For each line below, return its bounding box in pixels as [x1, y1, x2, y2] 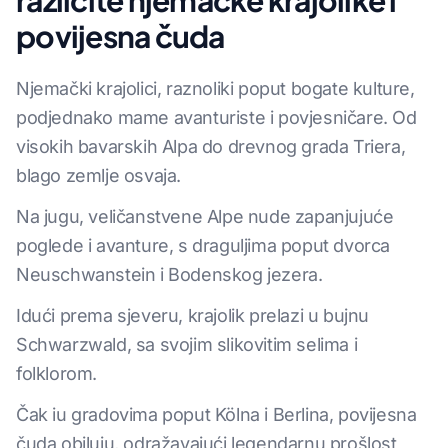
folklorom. [16, 363, 97, 385]
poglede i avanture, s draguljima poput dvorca [16, 235, 391, 257]
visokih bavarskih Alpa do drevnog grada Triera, [16, 136, 406, 158]
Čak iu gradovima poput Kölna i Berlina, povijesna [16, 404, 417, 426]
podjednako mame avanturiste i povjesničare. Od [16, 107, 417, 129]
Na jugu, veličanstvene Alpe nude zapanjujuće [16, 206, 394, 228]
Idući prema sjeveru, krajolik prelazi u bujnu [16, 305, 370, 327]
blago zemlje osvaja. [16, 165, 182, 187]
